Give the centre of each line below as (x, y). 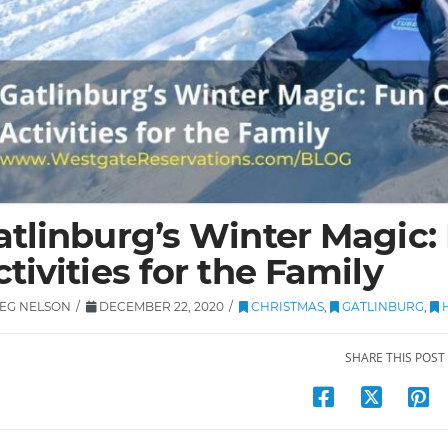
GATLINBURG (382, 306)
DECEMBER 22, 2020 (159, 306)
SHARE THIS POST (394, 358)
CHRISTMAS (286, 306)
